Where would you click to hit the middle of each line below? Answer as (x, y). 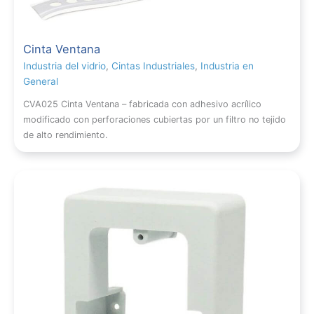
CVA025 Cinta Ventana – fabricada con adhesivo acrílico (143, 104)
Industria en (227, 66)
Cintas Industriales (153, 66)
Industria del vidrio (65, 66)
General (41, 82)
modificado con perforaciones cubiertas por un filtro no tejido (155, 120)
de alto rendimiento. (66, 135)
